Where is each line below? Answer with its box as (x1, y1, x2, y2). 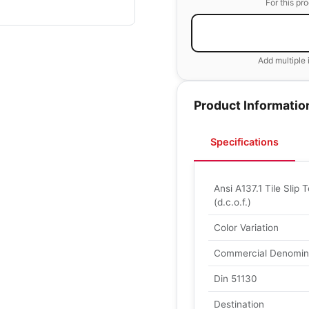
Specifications (210, 136, 279, 148)
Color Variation (214, 222, 279, 233)
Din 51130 (214, 273, 257, 284)
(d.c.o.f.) (214, 197, 251, 208)
